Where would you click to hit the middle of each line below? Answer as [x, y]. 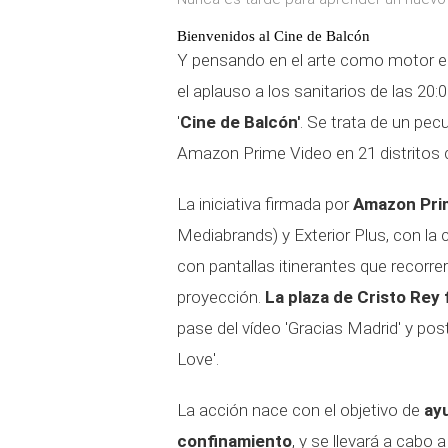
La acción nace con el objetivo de [300, 410]
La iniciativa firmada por [265, 204]
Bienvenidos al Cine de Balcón [273, 36]
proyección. [221, 297]
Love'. [200, 359]
